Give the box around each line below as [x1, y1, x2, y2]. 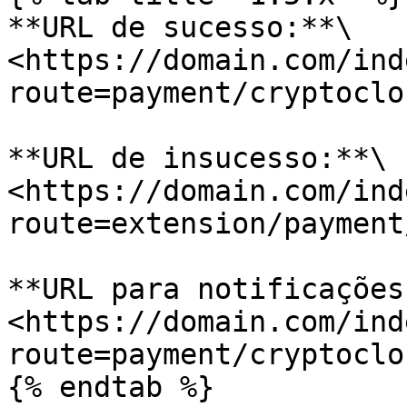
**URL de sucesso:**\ [7, 11, 352, 44]
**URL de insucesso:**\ [7, 142, 387, 174]
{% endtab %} [7, 371, 214, 403]
